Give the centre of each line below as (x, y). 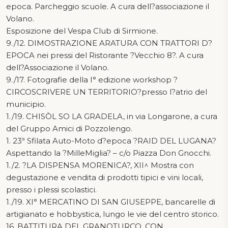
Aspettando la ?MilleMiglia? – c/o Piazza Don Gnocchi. (109, 153)
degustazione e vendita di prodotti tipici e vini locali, (105, 177)
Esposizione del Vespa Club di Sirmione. (82, 31)
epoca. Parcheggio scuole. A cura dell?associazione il (108, 6)
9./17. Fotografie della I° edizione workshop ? (92, 79)
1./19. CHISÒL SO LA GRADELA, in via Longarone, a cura (112, 116)
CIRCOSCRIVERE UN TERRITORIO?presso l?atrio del (107, 92)
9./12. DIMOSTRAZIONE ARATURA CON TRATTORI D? (109, 43)
